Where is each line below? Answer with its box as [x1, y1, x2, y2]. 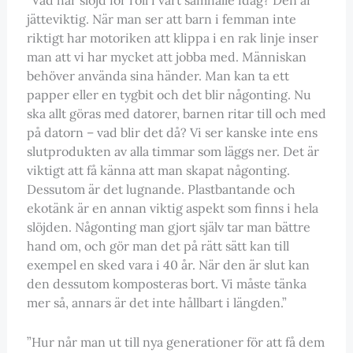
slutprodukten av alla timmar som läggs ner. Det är [26, 143, 319, 159]
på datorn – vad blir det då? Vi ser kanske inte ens [26, 124, 318, 140]
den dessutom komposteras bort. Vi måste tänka [26, 275, 307, 292]
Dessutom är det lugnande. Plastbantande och [26, 180, 295, 197]
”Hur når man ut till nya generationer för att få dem [26, 333, 325, 350]
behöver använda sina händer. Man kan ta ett [26, 67, 289, 84]
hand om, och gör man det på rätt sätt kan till [26, 237, 289, 254]
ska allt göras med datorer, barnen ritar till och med [26, 105, 326, 121]
